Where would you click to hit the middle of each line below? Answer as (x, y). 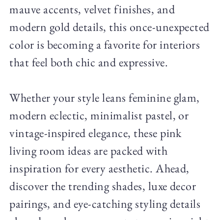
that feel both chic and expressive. (89, 62)
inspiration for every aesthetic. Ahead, (99, 168)
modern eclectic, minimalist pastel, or (99, 115)
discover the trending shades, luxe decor (103, 186)
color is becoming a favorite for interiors (105, 44)
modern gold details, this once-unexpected (110, 27)
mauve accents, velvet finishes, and (92, 9)
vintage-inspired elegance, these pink (96, 133)
